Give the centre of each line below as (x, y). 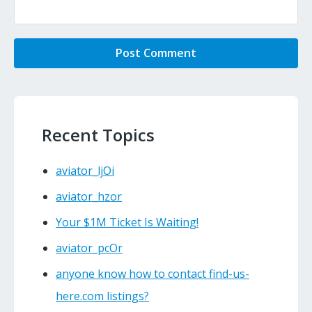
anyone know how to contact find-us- (153, 274)
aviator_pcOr (89, 248)
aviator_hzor (89, 197)
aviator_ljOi (85, 171)
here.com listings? (102, 296)
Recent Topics (98, 135)
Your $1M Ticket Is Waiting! (127, 223)
